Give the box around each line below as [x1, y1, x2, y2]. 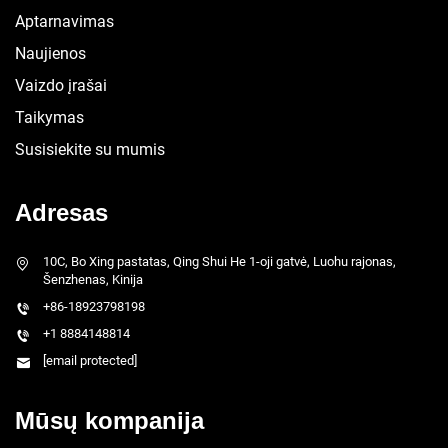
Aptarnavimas [15, 11, 114, 31]
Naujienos [15, 43, 86, 63]
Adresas [15, 198, 108, 226]
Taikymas [15, 107, 84, 127]
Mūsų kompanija [15, 406, 204, 434]
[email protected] [43, 352, 137, 368]
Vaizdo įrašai [15, 75, 107, 95]
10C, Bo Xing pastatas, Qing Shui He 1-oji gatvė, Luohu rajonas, [43, 253, 396, 269]
